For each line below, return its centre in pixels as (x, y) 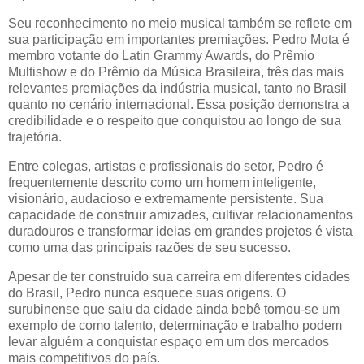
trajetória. (35, 137)
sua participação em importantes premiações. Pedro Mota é (179, 39)
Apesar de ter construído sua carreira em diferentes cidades (179, 276)
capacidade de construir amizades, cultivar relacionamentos (180, 214)
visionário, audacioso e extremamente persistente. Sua (166, 198)
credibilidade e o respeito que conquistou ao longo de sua (175, 121)
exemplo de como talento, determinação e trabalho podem (175, 325)
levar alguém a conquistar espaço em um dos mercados (169, 341)
